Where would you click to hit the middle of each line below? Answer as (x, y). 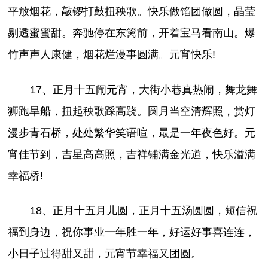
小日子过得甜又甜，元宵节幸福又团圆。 (105, 253)
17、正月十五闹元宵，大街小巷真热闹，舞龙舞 (143, 89)
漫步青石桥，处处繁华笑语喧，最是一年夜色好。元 (132, 133)
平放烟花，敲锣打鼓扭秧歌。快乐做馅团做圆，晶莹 (132, 12)
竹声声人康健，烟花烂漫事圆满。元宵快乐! (112, 55)
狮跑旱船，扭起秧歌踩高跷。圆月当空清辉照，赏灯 (132, 111)
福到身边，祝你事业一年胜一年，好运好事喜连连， (132, 232)
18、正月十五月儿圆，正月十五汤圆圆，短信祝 (143, 210)
